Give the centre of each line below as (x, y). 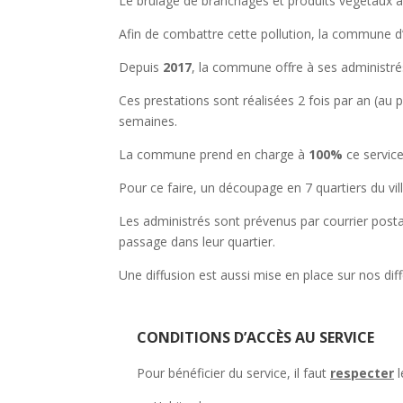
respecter (362, 372)
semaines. (148, 121)
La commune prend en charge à (214, 154)
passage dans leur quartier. (197, 241)
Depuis (141, 67)
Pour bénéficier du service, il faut (233, 372)
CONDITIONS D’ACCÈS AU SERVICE (255, 337)
